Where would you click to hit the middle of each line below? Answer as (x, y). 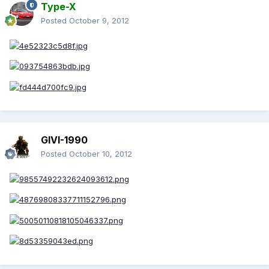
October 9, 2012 (99, 21)
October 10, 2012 (101, 154)
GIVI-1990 (64, 140)
